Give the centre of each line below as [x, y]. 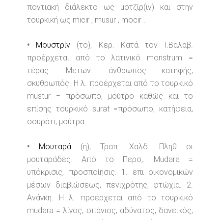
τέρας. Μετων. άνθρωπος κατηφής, [110, 70]
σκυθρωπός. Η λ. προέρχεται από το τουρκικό [110, 83]
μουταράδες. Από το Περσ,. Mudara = [110, 159]
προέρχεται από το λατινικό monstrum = [110, 58]
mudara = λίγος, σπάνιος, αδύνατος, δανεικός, [110, 210]
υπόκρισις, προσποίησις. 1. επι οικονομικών [110, 172]
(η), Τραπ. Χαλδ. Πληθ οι [137, 147]
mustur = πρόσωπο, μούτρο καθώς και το [110, 96]
